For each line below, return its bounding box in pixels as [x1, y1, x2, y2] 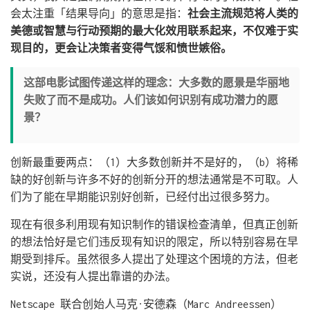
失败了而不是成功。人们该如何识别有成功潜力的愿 [24, 94, 278, 106]
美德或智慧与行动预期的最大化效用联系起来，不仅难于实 [10, 25, 298, 37]
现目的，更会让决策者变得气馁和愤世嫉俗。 [10, 42, 232, 54]
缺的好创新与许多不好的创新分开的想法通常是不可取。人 [10, 174, 298, 185]
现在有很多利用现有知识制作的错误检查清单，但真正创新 [10, 219, 298, 230]
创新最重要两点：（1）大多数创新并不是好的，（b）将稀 [10, 156, 298, 168]
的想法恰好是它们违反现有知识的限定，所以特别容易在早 [10, 236, 298, 248]
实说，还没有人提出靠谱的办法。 [10, 271, 176, 282]
